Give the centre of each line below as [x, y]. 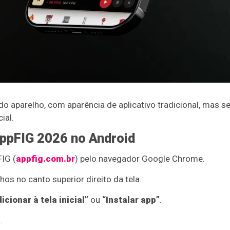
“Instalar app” [131, 199]
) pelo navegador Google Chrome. [140, 158]
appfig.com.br [45, 158]
